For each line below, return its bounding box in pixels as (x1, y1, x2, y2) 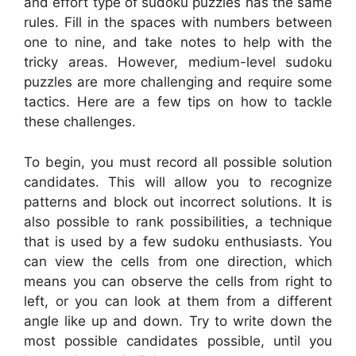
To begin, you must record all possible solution (24, 153, 332, 170)
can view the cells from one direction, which (24, 253, 332, 269)
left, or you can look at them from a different (24, 292, 332, 309)
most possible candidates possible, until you (24, 332, 332, 349)
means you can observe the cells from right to (24, 273, 332, 289)
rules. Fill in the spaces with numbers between (24, 14, 332, 31)
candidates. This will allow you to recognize (24, 173, 332, 190)
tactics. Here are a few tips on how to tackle (24, 94, 332, 110)
